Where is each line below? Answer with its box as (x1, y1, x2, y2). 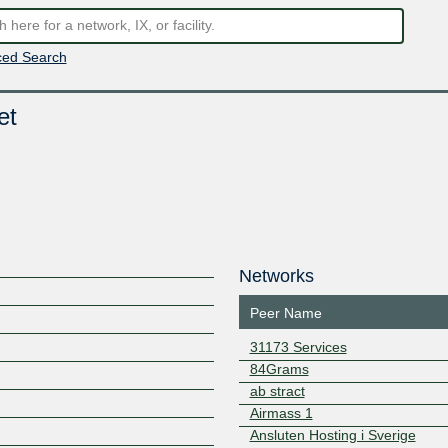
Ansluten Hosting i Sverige (249, 427, 416, 443)
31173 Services (249, 339, 347, 355)
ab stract (249, 383, 305, 399)
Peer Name (249, 305, 322, 321)
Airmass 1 (249, 405, 313, 421)
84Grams (249, 361, 309, 377)
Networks (238, 265, 314, 286)
